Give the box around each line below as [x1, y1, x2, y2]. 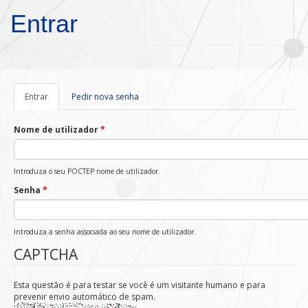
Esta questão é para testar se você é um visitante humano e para [14, 279, 265, 291]
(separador [48, 91, 93, 102]
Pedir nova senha [71, 91, 139, 102]
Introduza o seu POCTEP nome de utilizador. [14, 166, 160, 176]
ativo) [48, 102, 69, 114]
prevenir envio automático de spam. [14, 291, 155, 302]
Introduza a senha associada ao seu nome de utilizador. [14, 227, 196, 236]
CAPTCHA [14, 245, 78, 264]
